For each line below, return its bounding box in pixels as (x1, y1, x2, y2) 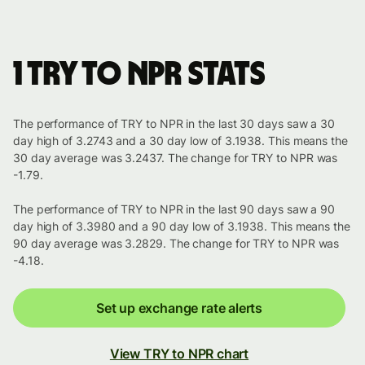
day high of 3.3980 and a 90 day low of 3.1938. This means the (13, 219, 350, 234)
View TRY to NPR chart (109, 345, 249, 363)
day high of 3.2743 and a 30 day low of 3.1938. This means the (13, 134, 348, 148)
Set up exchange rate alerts (95, 300, 263, 317)
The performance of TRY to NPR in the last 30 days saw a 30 (13, 117, 336, 131)
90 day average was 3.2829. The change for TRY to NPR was (13, 236, 340, 251)
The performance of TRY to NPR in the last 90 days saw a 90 (13, 202, 336, 217)
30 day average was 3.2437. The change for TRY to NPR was (13, 151, 338, 165)
